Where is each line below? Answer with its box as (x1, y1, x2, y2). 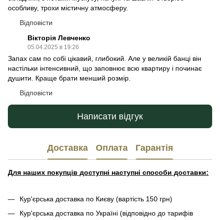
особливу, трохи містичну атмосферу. (8, 4, 128, 12)
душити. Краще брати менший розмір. (8, 74, 131, 82)
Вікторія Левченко (27, 34, 90, 42)
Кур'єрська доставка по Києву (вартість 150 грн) (20, 195, 172, 203)
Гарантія (135, 142, 173, 153)
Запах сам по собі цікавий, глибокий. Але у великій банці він (8, 55, 201, 63)
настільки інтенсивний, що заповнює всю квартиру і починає (8, 64, 202, 73)
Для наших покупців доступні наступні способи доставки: (8, 168, 209, 177)
